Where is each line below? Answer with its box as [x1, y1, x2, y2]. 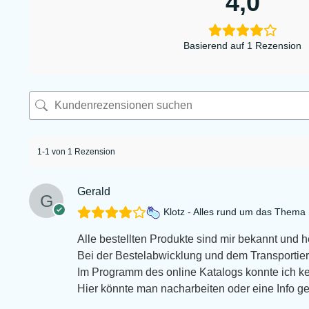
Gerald [77, 185, 110, 197]
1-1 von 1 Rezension [37, 146, 115, 157]
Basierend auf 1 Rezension [183, 39, 302, 51]
